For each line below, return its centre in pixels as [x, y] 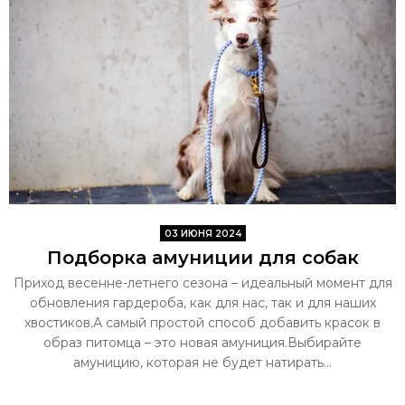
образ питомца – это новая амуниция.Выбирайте [202, 342]
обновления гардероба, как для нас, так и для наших [202, 302]
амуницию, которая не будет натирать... [202, 362]
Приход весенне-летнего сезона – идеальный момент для [202, 283]
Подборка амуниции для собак [202, 257]
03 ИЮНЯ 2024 [202, 233]
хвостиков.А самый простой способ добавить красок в [202, 322]
